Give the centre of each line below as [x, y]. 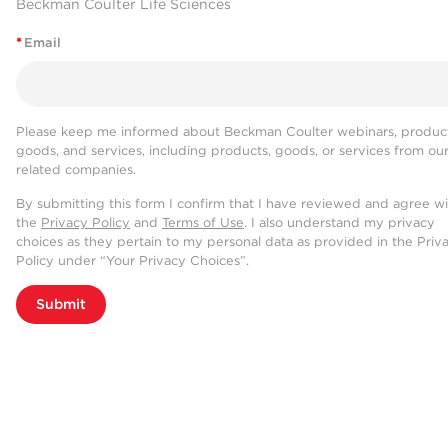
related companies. [76, 170]
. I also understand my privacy [339, 223]
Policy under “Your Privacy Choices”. [132, 261]
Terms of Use [203, 223]
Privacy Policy [85, 223]
